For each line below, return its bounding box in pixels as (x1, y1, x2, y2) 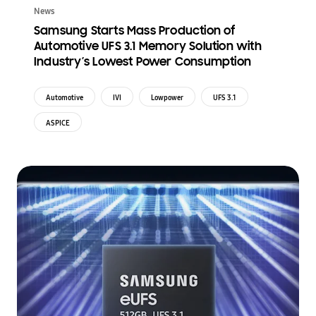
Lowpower (151, 92, 183, 103)
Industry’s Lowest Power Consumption (34, 54, 251, 70)
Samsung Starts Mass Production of (34, 23, 236, 39)
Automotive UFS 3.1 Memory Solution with (34, 39, 262, 54)
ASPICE (46, 118, 70, 128)
